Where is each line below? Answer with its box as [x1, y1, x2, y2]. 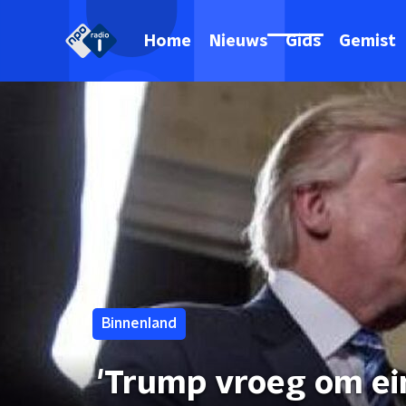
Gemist [339, 33, 396, 50]
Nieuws [209, 33, 267, 50]
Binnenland [101, 316, 177, 331]
